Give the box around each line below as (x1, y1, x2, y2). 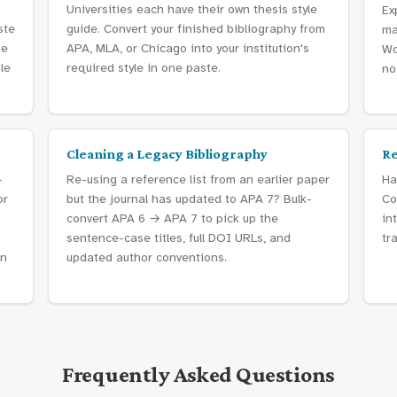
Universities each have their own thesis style (66, 2, 317, 17)
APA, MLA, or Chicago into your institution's (66, 41, 309, 56)
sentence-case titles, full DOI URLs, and (66, 230, 291, 245)
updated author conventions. (66, 250, 227, 265)
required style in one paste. (66, 60, 221, 75)
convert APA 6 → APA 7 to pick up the (66, 211, 278, 226)
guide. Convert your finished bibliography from (66, 21, 325, 36)
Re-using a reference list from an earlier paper (66, 172, 330, 187)
